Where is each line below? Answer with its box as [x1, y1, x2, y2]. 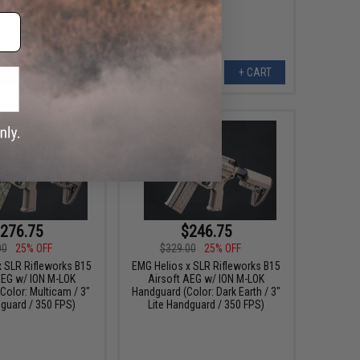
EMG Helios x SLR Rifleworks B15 [132, 259, 281, 272]
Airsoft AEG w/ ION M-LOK [148, 272, 265, 285]
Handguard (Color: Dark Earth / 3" [132, 284, 281, 298]
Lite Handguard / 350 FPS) [148, 297, 265, 311]
